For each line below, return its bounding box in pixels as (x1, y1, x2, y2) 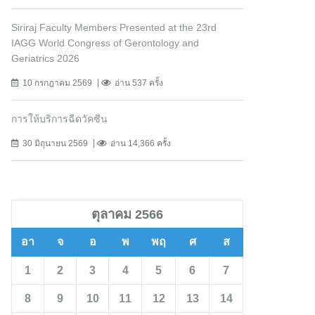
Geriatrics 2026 (11, 53, 79, 65)
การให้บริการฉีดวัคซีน (11, 113, 108, 125)
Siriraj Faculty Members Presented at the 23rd (11, 22, 217, 34)
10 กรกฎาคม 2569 (22, 78, 92, 89)
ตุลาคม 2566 (91, 207, 163, 222)
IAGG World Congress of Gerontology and (11, 37, 199, 49)
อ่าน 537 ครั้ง (115, 78, 163, 89)
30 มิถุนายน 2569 (22, 139, 88, 149)
